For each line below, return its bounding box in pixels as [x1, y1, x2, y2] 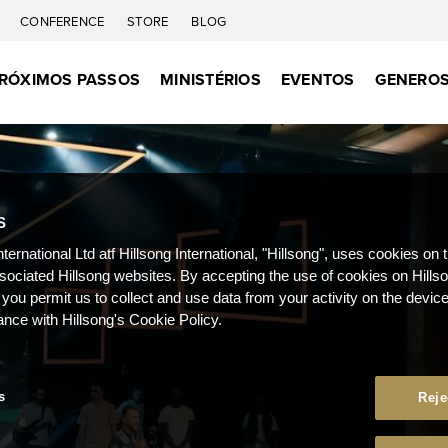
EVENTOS [280, 68, 355, 91]
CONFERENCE [20, 12, 108, 30]
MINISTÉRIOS [160, 68, 261, 91]
